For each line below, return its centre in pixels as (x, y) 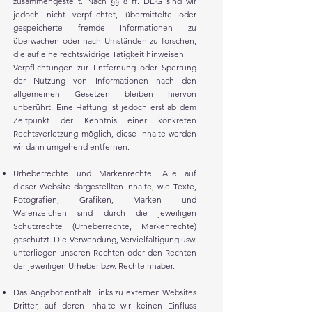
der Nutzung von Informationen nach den (105, 80)
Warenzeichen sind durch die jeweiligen (105, 213)
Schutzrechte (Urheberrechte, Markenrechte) (105, 226)
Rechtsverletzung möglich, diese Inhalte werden (105, 133)
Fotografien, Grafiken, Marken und (105, 200)
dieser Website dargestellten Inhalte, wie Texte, (105, 186)
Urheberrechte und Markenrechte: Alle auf (105, 173)
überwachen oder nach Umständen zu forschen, (105, 41)
